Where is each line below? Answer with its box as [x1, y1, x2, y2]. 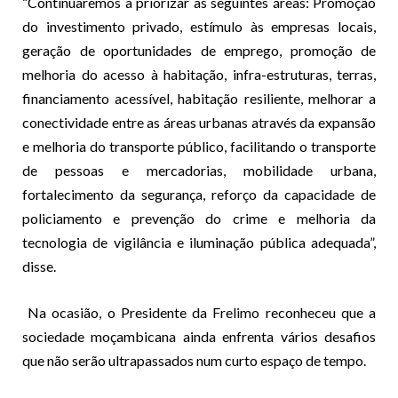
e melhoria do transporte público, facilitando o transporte [22, 138, 376, 155]
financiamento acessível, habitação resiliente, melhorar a [22, 90, 376, 107]
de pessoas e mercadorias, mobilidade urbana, [22, 162, 376, 179]
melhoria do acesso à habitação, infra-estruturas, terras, [22, 66, 376, 84]
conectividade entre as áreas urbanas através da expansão [22, 114, 376, 131]
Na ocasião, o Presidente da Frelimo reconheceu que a [22, 304, 376, 322]
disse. [22, 258, 56, 275]
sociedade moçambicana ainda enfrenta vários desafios [22, 328, 376, 346]
